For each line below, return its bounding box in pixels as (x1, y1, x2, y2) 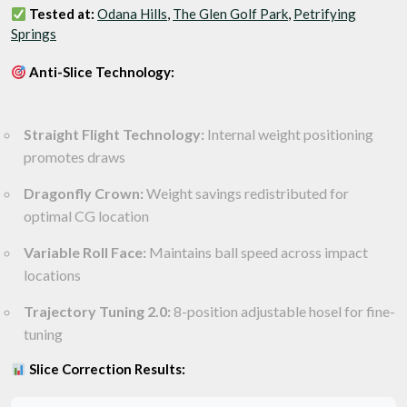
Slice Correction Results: (26, 361, 186, 377)
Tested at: (26, 5, 95, 22)
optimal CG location (24, 207, 149, 224)
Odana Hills (97, 5, 168, 22)
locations (24, 266, 81, 283)
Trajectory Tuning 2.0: (24, 303, 171, 320)
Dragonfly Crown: (24, 184, 144, 202)
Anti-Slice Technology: (26, 64, 175, 80)
